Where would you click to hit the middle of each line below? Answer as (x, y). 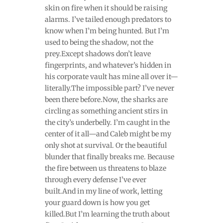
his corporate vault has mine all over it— (111, 76)
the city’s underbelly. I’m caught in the (107, 122)
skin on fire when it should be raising (106, 8)
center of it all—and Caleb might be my (108, 134)
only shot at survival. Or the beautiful (106, 145)
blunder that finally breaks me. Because (109, 157)
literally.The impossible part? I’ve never (109, 88)
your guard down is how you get (97, 202)
